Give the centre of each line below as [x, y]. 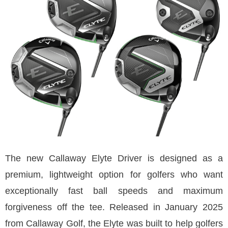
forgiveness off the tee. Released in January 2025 [114, 207]
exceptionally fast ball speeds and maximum [114, 191]
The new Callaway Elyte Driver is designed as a [114, 158]
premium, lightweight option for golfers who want [114, 175]
